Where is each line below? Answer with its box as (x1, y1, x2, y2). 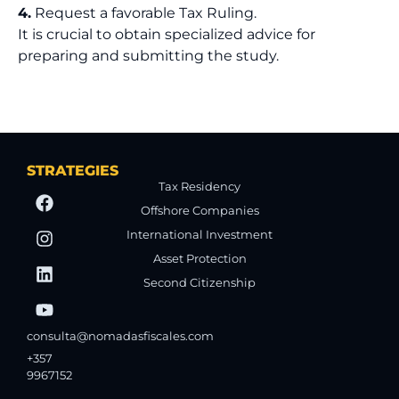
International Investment (126, 227, 273, 241)
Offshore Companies (140, 203, 259, 217)
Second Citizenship (143, 275, 256, 289)
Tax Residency (159, 179, 240, 193)
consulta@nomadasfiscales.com (27, 329, 214, 343)
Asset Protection (152, 251, 247, 265)
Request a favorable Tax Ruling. (31, 4, 256, 22)
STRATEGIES (27, 161, 118, 179)
